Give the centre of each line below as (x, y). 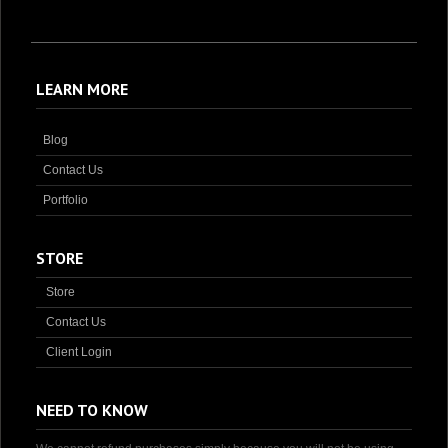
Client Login (79, 351)
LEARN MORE (82, 88)
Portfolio (65, 199)
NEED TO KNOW (92, 409)
